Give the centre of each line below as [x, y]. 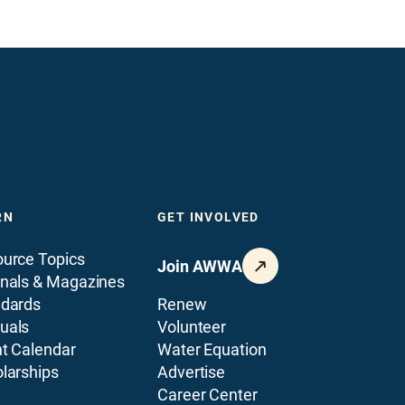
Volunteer [192, 327]
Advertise [192, 372]
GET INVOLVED [208, 217]
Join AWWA [200, 266]
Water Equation [212, 349]
